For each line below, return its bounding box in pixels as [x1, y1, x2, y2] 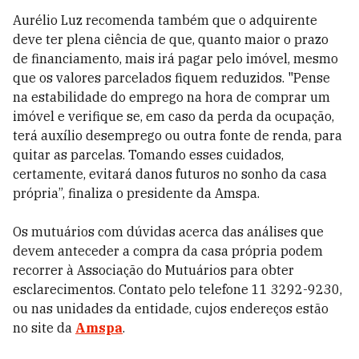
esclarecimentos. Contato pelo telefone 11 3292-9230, [13, 281, 342, 297]
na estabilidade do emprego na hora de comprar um [13, 89, 330, 105]
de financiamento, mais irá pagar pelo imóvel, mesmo [13, 50, 338, 67]
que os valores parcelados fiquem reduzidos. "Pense [13, 70, 330, 86]
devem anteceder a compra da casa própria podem [13, 243, 323, 259]
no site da [13, 320, 75, 336]
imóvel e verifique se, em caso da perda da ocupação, [13, 108, 334, 124]
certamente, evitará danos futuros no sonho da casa [13, 166, 327, 182]
